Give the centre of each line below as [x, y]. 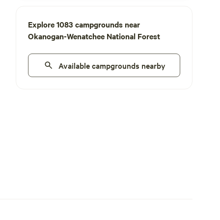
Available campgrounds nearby [112, 65]
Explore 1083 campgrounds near [84, 24]
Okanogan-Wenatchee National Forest [94, 36]
